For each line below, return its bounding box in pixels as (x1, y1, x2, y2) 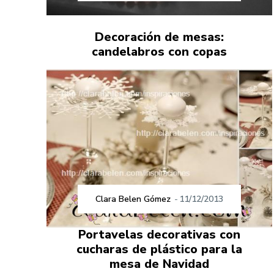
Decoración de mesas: (95, 28, 224, 45)
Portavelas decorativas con (78, 226, 241, 243)
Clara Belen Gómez (95, 193, 171, 205)
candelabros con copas (92, 43, 228, 60)
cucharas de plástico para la (76, 240, 243, 257)
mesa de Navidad (109, 255, 210, 272)
